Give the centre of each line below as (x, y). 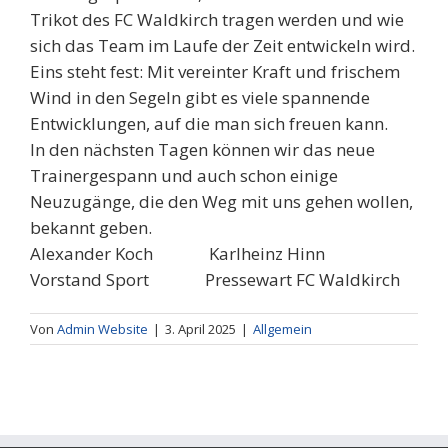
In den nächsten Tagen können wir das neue (202, 150)
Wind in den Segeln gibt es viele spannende (200, 98)
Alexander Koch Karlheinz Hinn (177, 254)
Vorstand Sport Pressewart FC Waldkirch (215, 280)
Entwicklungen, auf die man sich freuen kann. (209, 124)
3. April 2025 (200, 329)
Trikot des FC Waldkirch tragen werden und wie (217, 20)
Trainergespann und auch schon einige (184, 176)
